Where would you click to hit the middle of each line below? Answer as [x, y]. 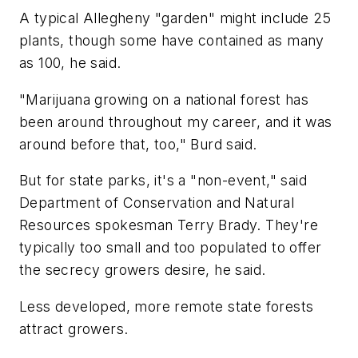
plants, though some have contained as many [172, 41]
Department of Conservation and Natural [157, 203]
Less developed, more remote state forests [167, 306]
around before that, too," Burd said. [138, 144]
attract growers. [74, 328]
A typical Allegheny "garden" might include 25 [175, 18]
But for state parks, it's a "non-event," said [163, 181]
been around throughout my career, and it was [176, 121]
